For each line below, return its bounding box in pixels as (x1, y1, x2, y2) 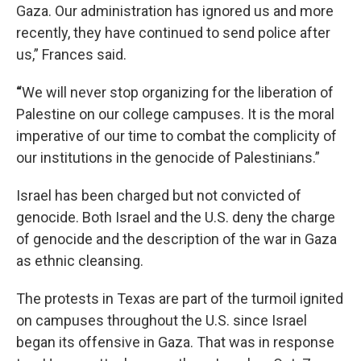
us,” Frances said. (16, 46, 127, 63)
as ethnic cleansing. (16, 252, 143, 269)
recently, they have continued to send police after (16, 24, 330, 41)
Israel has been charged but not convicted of (16, 187, 301, 204)
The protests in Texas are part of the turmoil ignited (16, 290, 343, 307)
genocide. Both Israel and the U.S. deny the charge (16, 209, 335, 226)
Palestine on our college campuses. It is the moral (16, 106, 334, 122)
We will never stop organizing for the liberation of (22, 84, 334, 101)
